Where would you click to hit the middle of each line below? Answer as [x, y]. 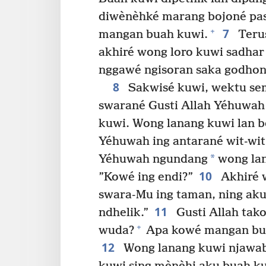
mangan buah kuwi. [153, 34]
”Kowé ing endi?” [146, 177]
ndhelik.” [123, 213]
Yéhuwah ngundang [153, 159]
